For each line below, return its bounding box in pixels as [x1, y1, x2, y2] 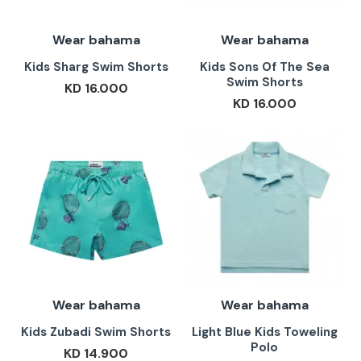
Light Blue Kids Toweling [191, 323, 338, 340]
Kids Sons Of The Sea [199, 58, 330, 75]
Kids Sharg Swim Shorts [23, 58, 168, 75]
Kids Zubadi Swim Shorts [21, 323, 172, 340]
